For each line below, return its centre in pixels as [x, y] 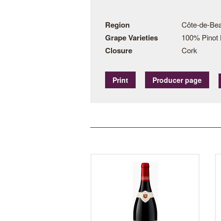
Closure [119, 50]
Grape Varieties [131, 37]
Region [117, 25]
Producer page [177, 80]
